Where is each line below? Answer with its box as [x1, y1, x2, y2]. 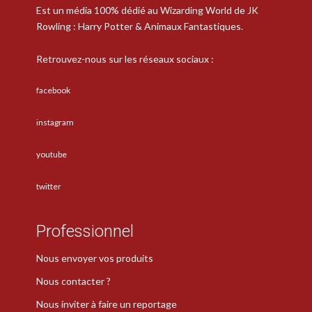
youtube [36, 149, 67, 160]
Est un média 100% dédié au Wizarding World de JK [36, 4, 258, 17]
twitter [36, 181, 61, 192]
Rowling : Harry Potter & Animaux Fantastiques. [36, 20, 243, 33]
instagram [36, 117, 74, 128]
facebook [36, 85, 70, 96]
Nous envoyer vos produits [36, 251, 153, 264]
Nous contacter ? [36, 274, 111, 287]
